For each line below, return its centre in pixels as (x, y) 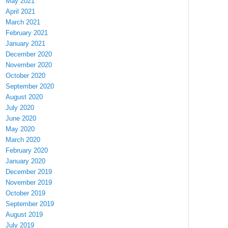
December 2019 (29, 172)
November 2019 (29, 182)
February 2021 (27, 33)
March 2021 (23, 22)
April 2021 (20, 11)
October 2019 (25, 193)
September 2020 (30, 86)
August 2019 (24, 214)
